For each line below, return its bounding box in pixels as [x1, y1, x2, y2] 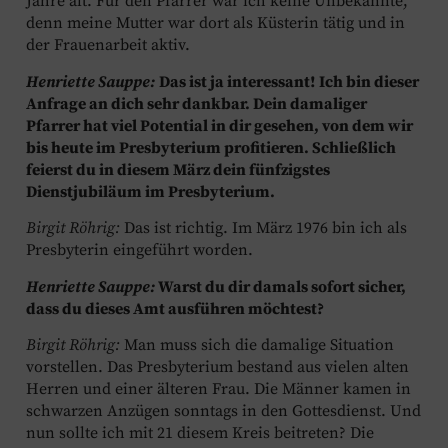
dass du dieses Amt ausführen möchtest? [26, 298, 324, 319]
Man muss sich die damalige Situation [120, 334, 394, 355]
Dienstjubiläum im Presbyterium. [26, 181, 275, 202]
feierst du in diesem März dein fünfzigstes [26, 159, 330, 180]
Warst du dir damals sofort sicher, [155, 276, 406, 297]
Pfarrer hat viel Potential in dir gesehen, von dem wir [26, 115, 413, 136]
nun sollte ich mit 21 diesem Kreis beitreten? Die [26, 422, 374, 443]
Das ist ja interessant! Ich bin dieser [159, 71, 419, 92]
